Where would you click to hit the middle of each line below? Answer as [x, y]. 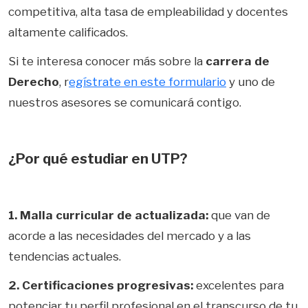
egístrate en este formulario [147, 82]
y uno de [251, 82]
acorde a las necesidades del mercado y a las [130, 235]
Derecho [34, 82]
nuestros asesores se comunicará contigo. [125, 103]
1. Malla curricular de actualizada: [110, 215]
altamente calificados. [68, 32]
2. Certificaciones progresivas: [101, 286]
